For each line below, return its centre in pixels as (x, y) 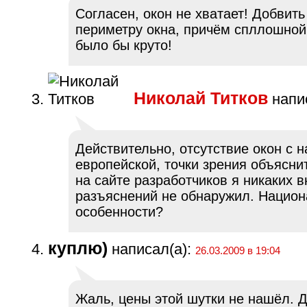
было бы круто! (124, 46)
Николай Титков (201, 99)
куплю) (78, 249)
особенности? (119, 212)
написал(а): (149, 249)
